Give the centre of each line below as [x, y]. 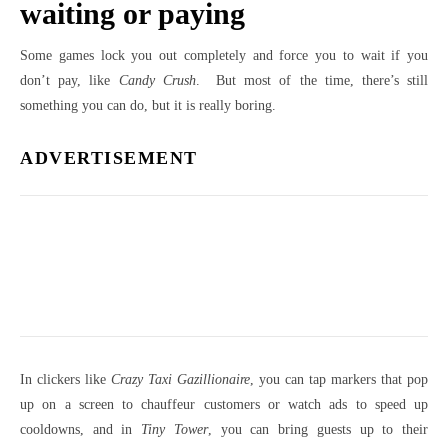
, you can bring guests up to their [318, 430]
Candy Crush [157, 81]
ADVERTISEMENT [109, 158]
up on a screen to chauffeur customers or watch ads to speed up [224, 405]
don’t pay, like [69, 81]
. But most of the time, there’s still [312, 81]
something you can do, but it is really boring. [148, 106]
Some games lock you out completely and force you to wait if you [224, 56]
